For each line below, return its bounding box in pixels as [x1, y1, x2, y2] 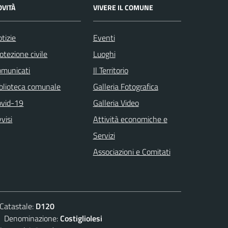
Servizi [93, 129, 115, 141]
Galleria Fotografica [93, 80, 158, 93]
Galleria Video [93, 96, 139, 109]
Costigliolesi [60, 212, 102, 224]
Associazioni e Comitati [93, 145, 170, 158]
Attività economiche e [93, 112, 167, 125]
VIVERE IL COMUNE [93, 2, 153, 13]
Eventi [93, 31, 115, 44]
